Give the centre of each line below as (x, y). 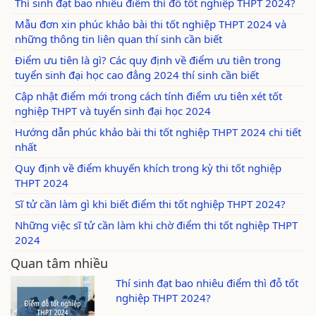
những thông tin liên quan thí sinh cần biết (119, 38)
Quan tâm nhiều (59, 263)
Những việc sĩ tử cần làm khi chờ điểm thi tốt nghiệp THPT (156, 225)
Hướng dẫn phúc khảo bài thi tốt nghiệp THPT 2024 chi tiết (158, 132)
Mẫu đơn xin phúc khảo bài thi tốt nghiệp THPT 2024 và (151, 24)
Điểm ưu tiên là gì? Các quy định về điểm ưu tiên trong (148, 60)
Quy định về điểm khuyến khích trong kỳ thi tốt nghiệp (148, 168)
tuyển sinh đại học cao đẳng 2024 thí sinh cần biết (137, 74)
